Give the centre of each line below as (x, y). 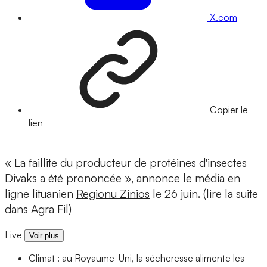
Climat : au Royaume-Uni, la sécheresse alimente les (136, 258)
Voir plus (44, 236)
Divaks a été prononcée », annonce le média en (122, 178)
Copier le (229, 110)
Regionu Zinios (113, 194)
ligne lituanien (41, 194)
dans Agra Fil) (38, 209)
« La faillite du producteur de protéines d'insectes (126, 163)
